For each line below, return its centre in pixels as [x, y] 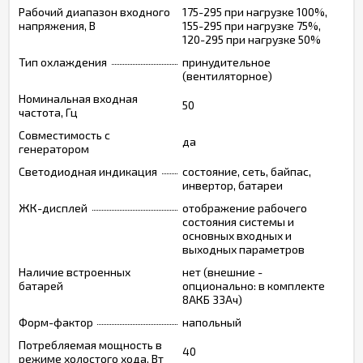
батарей [41, 286]
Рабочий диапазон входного [94, 12]
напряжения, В [57, 26]
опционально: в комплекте [254, 286]
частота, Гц [48, 112]
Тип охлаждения [63, 62]
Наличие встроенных [75, 272]
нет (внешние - [222, 272]
